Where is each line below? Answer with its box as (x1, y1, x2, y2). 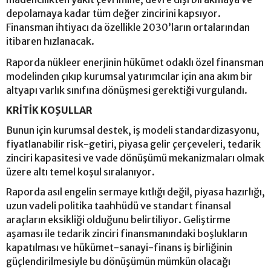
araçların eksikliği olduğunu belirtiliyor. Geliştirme (6, 214, 230, 226)
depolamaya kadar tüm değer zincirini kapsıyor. (6, 7, 221, 20)
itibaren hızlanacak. (6, 35, 94, 48)
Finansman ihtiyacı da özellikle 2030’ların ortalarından (6, 21, 250, 34)
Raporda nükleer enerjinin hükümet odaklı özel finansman (6, 56, 264, 69)
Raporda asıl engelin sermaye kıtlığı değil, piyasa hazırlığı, (6, 186, 265, 198)
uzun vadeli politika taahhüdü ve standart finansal (6, 200, 231, 212)
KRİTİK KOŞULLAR (6, 104, 93, 117)
